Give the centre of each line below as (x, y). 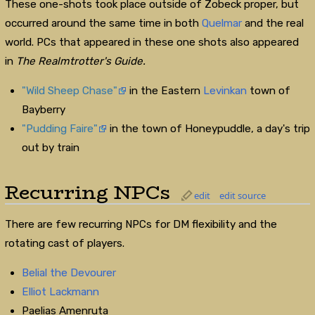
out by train (51, 148)
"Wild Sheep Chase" (70, 91)
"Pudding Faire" (60, 129)
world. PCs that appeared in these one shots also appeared (152, 43)
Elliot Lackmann (61, 291)
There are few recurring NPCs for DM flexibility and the (141, 224)
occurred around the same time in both (103, 24)
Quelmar (221, 24)
